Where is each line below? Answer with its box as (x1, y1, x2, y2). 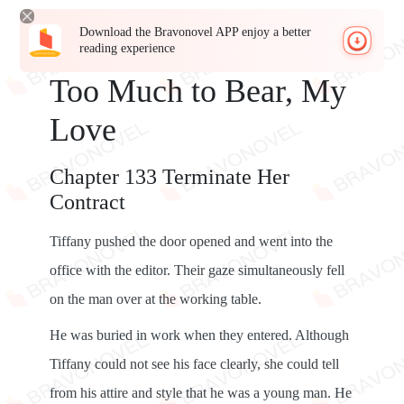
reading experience (79, 41, 176, 55)
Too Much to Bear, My (50, 73, 346, 109)
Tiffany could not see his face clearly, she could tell (50, 356, 339, 372)
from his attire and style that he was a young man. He (50, 385, 352, 400)
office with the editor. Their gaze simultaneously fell (50, 262, 344, 278)
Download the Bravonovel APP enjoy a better (79, 25, 312, 39)
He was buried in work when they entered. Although (50, 327, 349, 343)
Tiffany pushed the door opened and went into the (50, 234, 333, 249)
